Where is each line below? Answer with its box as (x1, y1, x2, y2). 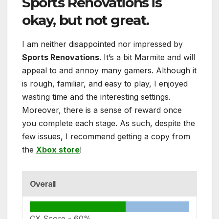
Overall (30, 179, 56, 189)
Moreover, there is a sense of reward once (22, 105, 182, 115)
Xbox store (36, 145, 80, 155)
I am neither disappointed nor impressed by (22, 39, 183, 49)
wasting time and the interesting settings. (22, 92, 171, 102)
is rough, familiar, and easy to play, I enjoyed (22, 79, 188, 89)
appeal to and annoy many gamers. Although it (22, 66, 197, 76)
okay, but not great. (22, 12, 150, 29)
